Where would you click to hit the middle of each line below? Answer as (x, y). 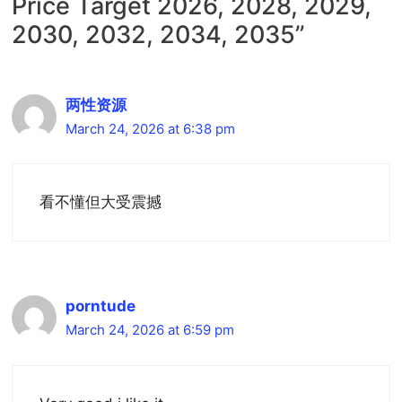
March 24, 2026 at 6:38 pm (150, 128)
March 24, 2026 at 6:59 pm (150, 330)
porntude (100, 306)
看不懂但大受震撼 (100, 202)
